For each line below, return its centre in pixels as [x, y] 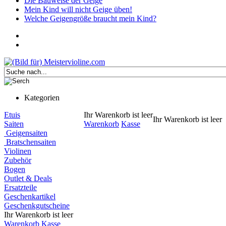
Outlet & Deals [28, 178]
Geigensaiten [26, 133]
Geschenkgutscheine [37, 206]
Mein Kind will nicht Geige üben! [78, 9]
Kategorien [42, 98]
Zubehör [18, 160]
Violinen [18, 151]
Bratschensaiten [30, 142]
